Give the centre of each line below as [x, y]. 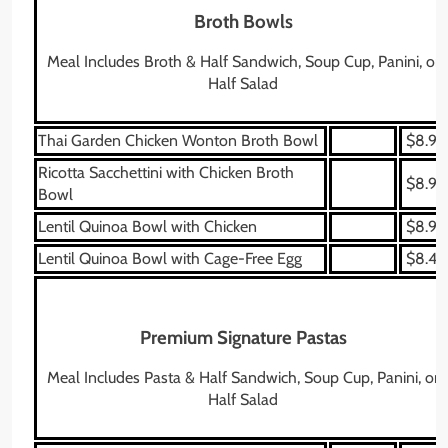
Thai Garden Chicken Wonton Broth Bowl [178, 140]
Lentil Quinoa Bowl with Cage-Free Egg [170, 258]
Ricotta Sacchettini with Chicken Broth [166, 172]
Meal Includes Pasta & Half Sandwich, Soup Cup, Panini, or [243, 378]
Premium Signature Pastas [243, 337]
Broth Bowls [243, 21]
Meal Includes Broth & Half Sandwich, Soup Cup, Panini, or [243, 62]
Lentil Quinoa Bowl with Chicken [147, 226]
